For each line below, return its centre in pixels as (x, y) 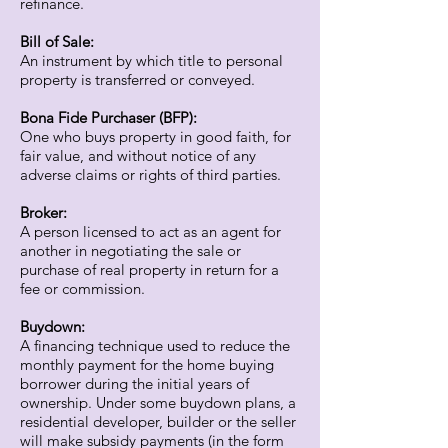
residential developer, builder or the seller (158, 421)
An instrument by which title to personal (151, 60)
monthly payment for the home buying (147, 364)
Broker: (43, 212)
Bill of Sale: (57, 41)
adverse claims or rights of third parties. (150, 174)
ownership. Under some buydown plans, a (158, 402)
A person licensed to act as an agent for (150, 231)
